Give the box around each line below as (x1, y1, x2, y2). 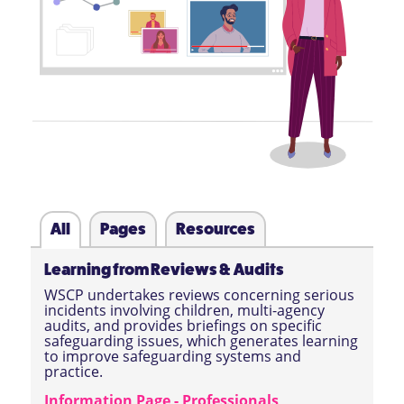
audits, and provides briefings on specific (43, 316, 322, 336)
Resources (175, 220, 255, 239)
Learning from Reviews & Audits (43, 261, 284, 280)
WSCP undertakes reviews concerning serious (43, 285, 354, 306)
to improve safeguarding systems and (43, 346, 301, 367)
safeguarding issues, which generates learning (43, 331, 358, 352)
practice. (43, 362, 103, 382)
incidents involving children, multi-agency (43, 300, 325, 321)
